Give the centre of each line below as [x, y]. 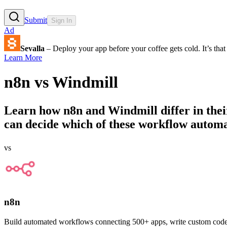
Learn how [34, 111]
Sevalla [32, 48]
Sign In [62, 20]
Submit [36, 20]
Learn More [23, 57]
